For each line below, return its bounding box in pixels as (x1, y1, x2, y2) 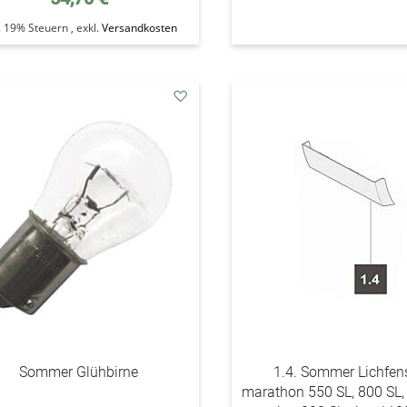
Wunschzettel (178, 143, 262, 160)
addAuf (178, 106, 223, 124)
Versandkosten (101, 20, 177, 35)
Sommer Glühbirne (19, 363, 139, 381)
